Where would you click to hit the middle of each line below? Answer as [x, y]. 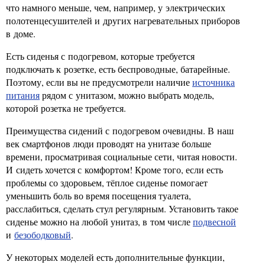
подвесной [214, 222]
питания [23, 95]
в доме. [21, 33]
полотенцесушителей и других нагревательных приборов [123, 20]
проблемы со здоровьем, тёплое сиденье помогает [107, 182]
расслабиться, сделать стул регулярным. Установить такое [122, 209]
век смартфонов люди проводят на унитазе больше [109, 143]
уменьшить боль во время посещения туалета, [98, 195]
